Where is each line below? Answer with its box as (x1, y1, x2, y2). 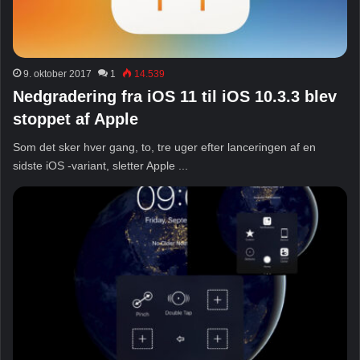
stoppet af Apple (13, 109, 138, 128)
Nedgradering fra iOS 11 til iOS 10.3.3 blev (13, 87, 337, 105)
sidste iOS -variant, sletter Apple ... (13, 158, 188, 172)
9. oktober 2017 (23, 67, 92, 80)
